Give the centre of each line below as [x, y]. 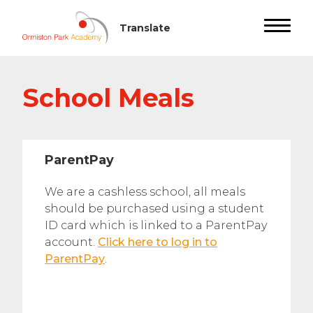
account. [71, 242]
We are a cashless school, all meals [145, 192]
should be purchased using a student [154, 209]
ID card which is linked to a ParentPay [156, 225]
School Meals [108, 98]
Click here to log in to [158, 242]
